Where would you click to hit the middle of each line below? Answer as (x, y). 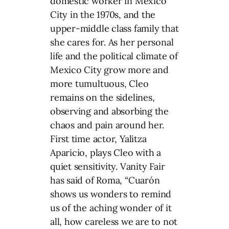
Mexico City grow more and (109, 70)
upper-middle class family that (114, 28)
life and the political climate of (114, 56)
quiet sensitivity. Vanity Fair (108, 166)
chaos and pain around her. (107, 125)
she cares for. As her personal (112, 42)
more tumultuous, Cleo (99, 83)
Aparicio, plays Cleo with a (106, 152)
